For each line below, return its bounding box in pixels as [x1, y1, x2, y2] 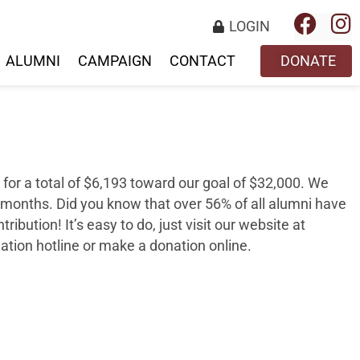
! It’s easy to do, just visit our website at [58, 217, 305, 233]
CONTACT [170, 53, 235, 69]
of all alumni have [231, 196, 346, 212]
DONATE [280, 53, 336, 69]
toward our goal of [127, 175, 249, 191]
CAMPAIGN [78, 53, 152, 69]
